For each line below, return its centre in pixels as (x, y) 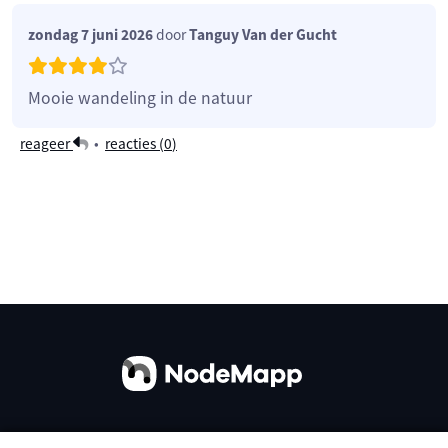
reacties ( (134, 143)
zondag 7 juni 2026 (90, 34)
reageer (46, 143)
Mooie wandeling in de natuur (140, 97)
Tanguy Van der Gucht (263, 34)
